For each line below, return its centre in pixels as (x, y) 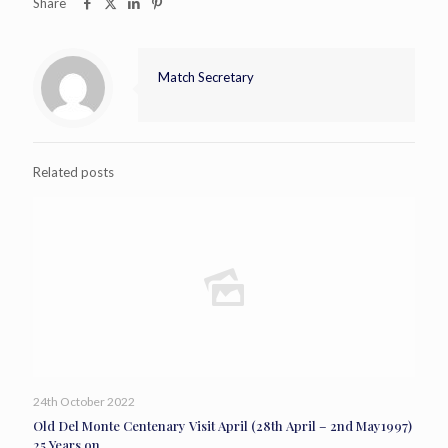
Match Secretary (206, 77)
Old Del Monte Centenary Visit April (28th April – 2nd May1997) (222, 425)
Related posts (73, 172)
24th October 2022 (84, 401)
